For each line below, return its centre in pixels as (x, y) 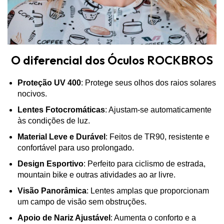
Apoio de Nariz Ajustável (64, 217)
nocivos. (32, 93)
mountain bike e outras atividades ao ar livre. (96, 174)
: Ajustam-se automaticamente (158, 109)
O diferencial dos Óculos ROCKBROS (112, 60)
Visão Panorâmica (52, 190)
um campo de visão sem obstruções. (82, 201)
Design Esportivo (50, 163)
